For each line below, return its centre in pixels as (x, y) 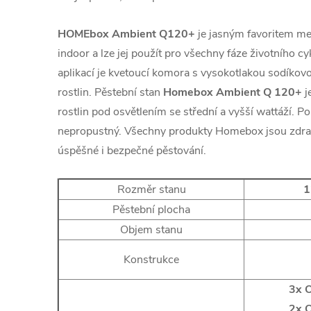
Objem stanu (151, 230)
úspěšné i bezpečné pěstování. (132, 151)
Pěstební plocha (151, 210)
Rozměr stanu (151, 190)
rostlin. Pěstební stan (110, 92)
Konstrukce (151, 260)
